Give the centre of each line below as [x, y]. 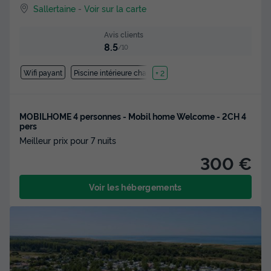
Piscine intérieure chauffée [119, 73]
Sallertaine [55, 8]
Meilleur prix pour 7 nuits [68, 140]
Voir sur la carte [116, 8]
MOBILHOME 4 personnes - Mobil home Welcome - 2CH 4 [133, 116]
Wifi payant [43, 73]
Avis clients [123, 34]
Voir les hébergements [135, 187]
